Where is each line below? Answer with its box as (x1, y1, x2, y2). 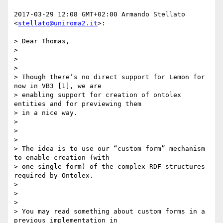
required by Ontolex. (14, 172, 94, 180)
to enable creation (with (14, 154, 110, 162)
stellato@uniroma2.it (18, 19, 98, 27)
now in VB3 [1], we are (14, 82, 102, 90)
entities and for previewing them (14, 100, 141, 108)
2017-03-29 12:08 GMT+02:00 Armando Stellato (14, 10, 185, 18)
